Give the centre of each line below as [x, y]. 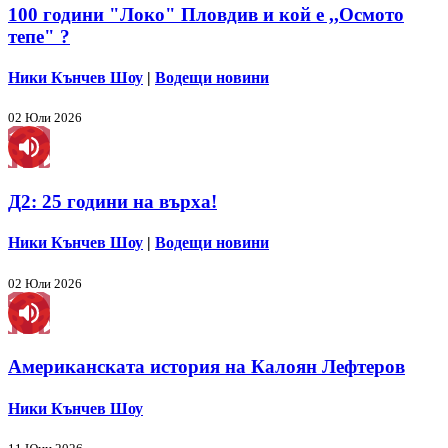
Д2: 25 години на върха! [112, 202]
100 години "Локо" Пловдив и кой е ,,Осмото [206, 14]
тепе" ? [39, 36]
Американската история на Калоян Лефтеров [206, 367]
